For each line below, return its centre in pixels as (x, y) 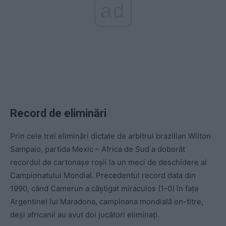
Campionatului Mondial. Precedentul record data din (103, 176)
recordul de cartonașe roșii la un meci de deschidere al (108, 162)
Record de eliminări (58, 114)
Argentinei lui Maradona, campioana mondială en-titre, (107, 202)
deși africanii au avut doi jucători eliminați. (85, 215)
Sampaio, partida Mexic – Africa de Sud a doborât (98, 149)
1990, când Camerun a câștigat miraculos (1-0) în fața (104, 189)
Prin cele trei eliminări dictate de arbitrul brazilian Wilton (110, 136)
